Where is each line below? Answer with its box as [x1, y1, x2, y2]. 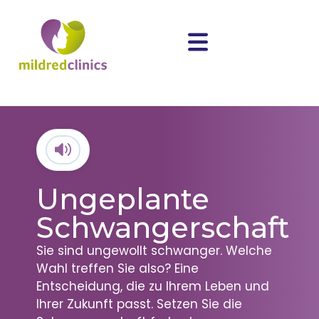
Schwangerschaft [36, 209, 289, 245]
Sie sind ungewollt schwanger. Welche [36, 241, 272, 259]
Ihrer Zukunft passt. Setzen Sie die [36, 295, 242, 313]
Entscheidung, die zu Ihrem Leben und [36, 277, 269, 295]
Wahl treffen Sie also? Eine [36, 259, 199, 277]
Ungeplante [36, 181, 209, 216]
